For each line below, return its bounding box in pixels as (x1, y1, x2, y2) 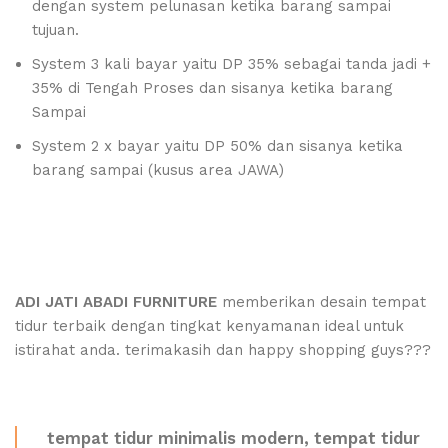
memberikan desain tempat (217, 293, 426, 311)
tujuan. (32, 21, 79, 39)
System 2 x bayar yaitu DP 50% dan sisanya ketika (32, 137, 403, 155)
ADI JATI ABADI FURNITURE (15, 293, 217, 311)
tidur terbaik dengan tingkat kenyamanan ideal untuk (15, 317, 404, 335)
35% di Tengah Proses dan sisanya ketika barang (32, 79, 393, 97)
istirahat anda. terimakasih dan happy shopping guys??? (15, 341, 431, 359)
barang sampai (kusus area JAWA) (32, 161, 284, 179)
